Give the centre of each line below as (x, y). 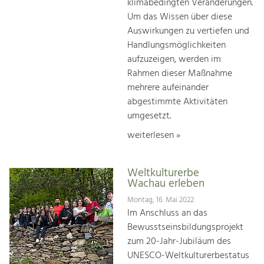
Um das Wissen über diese (180, 17)
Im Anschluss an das (167, 214)
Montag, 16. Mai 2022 (161, 200)
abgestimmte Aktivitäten (177, 102)
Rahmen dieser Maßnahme (180, 73)
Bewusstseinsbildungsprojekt (185, 228)
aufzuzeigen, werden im (174, 59)
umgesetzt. (149, 116)
